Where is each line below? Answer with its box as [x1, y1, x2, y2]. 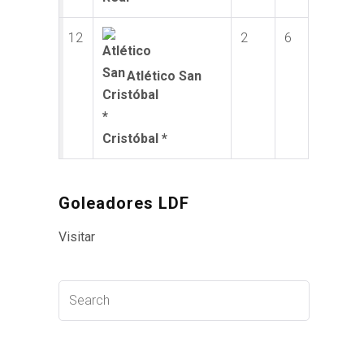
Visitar [58, 228, 96, 245]
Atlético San [127, 68, 202, 84]
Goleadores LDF [58, 193, 190, 213]
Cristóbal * [102, 131, 168, 146]
